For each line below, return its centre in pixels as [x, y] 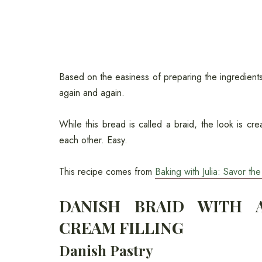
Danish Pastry [106, 251]
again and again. [92, 93]
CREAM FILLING [121, 228]
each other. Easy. [93, 140]
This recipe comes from [107, 172]
